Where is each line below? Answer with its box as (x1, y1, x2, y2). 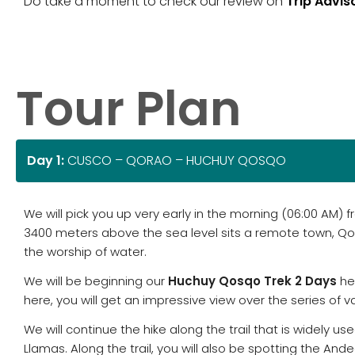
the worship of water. (24, 243, 147, 261)
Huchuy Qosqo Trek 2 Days (168, 273, 337, 290)
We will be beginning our (24, 273, 168, 290)
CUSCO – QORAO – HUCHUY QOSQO (64, 151, 286, 170)
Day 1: (27, 151, 64, 170)
